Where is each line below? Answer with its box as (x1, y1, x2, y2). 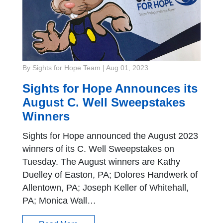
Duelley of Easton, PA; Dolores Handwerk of (22, 169, 198, 180)
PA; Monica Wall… (22, 195, 96, 206)
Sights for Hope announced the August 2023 (22, 130, 198, 141)
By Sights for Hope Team (22, 64, 101, 72)
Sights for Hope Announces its (22, 81, 198, 95)
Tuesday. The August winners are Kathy (22, 156, 180, 167)
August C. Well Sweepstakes (22, 95, 185, 109)
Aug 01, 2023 (106, 64, 148, 72)
